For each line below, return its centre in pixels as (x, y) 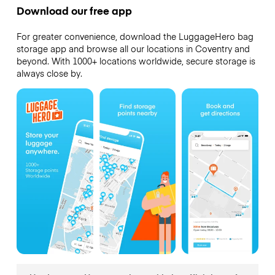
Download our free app (74, 11)
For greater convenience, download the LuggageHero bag (135, 37)
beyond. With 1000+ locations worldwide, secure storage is (136, 61)
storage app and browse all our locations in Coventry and (133, 49)
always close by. (49, 73)
